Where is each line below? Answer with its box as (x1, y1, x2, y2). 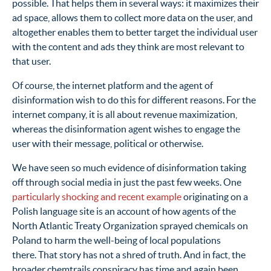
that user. (12, 55, 51, 67)
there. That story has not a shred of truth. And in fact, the (12, 249, 246, 260)
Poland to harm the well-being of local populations (12, 234, 221, 246)
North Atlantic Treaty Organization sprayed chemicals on (12, 220, 248, 231)
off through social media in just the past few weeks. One (12, 176, 241, 188)
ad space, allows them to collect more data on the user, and (12, 11, 253, 23)
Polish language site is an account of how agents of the (12, 205, 236, 217)
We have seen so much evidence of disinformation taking (12, 162, 246, 173)
